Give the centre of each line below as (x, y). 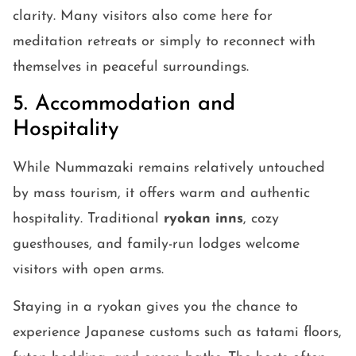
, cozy (261, 219)
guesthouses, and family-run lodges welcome (156, 245)
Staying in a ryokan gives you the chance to (155, 308)
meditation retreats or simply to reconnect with (164, 42)
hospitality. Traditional (88, 219)
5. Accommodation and (124, 105)
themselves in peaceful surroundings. (131, 68)
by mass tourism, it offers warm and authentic (161, 194)
